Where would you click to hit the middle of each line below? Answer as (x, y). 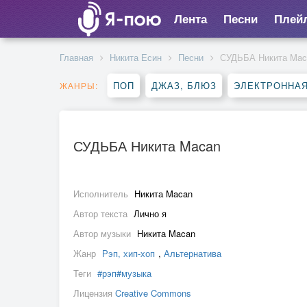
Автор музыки (103, 233)
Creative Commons (153, 293)
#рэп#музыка (124, 273)
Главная (76, 57)
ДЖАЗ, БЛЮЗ (184, 85)
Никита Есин (136, 57)
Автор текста (102, 213)
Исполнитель (102, 194)
